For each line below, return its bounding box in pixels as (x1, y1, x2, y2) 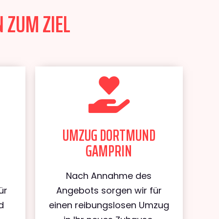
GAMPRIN (86, 139, 132, 163)
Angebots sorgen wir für (56, 184, 162, 197)
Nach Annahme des (66, 170, 152, 182)
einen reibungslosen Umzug (48, 199, 169, 211)
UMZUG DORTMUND (62, 123, 155, 148)
